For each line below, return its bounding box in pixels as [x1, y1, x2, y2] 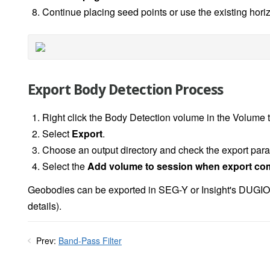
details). [28, 199, 61, 213]
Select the [42, 159, 85, 174]
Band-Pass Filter [58, 234, 122, 247]
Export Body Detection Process [28, 81, 223, 99]
